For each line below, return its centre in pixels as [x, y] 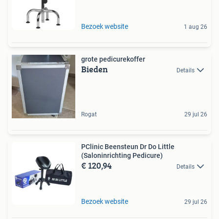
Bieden [95, 69]
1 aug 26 [196, 27]
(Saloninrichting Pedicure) [122, 156]
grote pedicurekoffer [113, 59]
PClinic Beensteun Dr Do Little [128, 147]
